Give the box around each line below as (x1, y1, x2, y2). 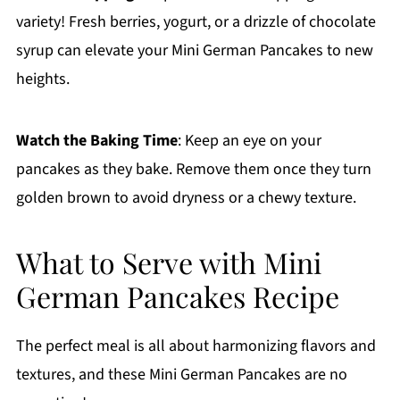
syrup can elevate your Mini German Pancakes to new (15, 39, 373, 62)
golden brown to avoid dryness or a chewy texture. (15, 187, 356, 210)
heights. (15, 68, 70, 91)
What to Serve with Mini (15, 243, 321, 282)
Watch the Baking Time (15, 129, 178, 153)
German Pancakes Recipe (15, 277, 339, 316)
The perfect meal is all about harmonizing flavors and (15, 335, 376, 358)
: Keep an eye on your (177, 129, 321, 153)
